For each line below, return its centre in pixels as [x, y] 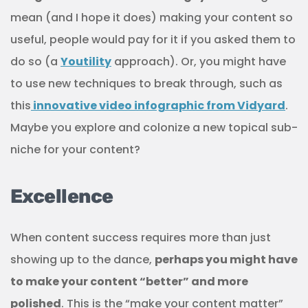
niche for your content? [75, 150]
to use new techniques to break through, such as [146, 84]
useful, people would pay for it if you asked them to [153, 40]
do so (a [35, 62]
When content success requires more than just [141, 238]
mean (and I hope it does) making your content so [152, 18]
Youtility [86, 62]
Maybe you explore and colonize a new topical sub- [154, 128]
